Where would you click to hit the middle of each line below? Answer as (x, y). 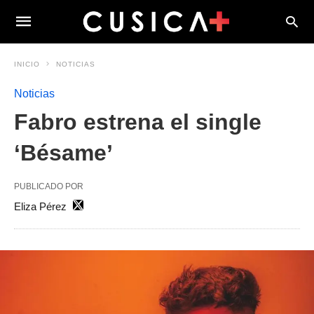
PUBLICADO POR (49, 186)
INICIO (27, 64)
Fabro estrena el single (138, 122)
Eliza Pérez (40, 206)
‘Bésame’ (63, 153)
